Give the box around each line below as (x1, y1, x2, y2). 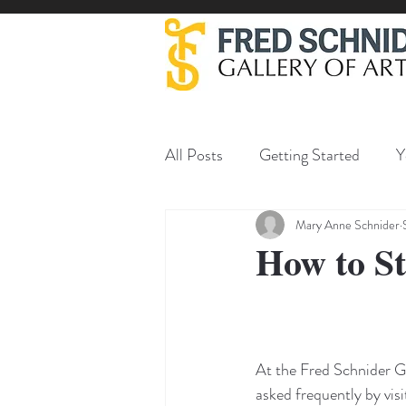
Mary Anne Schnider (295, 215, 400, 234)
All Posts (165, 142, 223, 167)
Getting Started (259, 142, 360, 167)
